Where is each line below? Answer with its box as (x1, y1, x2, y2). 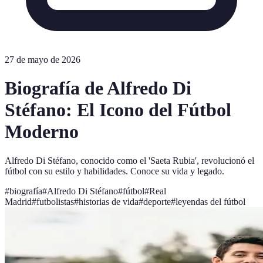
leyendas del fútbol (176, 196, 245, 207)
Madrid (5, 196, 32, 207)
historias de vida (79, 196, 139, 207)
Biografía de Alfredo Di (5, 77, 191, 99)
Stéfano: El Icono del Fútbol (5, 99, 231, 121)
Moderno (5, 121, 79, 143)
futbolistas (36, 196, 74, 207)
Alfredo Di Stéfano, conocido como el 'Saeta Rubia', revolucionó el (5, 155, 254, 166)
